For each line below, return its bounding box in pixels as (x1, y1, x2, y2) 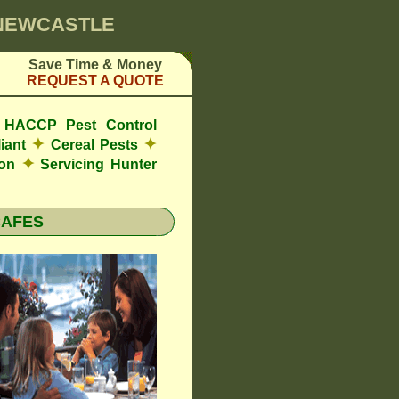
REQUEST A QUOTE (27, 73, 164, 88)
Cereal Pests (45, 137, 144, 152)
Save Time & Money (28, 57, 162, 72)
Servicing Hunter (34, 157, 158, 172)
